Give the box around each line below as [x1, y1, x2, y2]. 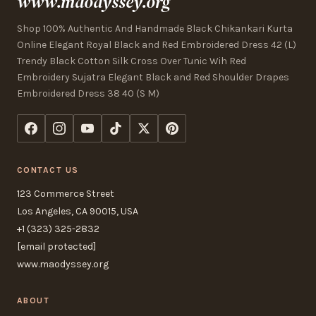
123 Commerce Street [17, 187, 114, 200]
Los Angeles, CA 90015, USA [17, 205, 138, 217]
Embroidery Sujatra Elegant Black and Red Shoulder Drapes [17, 71, 289, 83]
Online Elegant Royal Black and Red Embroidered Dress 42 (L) [17, 38, 296, 51]
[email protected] [17, 240, 96, 253]
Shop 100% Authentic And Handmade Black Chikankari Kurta [17, 22, 293, 35]
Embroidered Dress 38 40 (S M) [17, 87, 159, 99]
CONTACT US [17, 164, 79, 175]
